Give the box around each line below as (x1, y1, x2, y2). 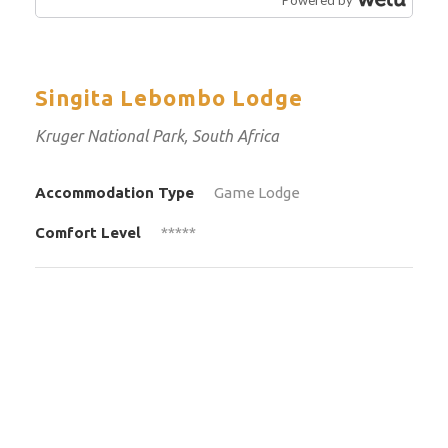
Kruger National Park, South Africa (35, 126, 279, 145)
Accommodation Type (35, 183, 194, 201)
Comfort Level (35, 223, 141, 241)
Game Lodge (214, 183, 300, 201)
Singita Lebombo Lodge (35, 84, 303, 110)
